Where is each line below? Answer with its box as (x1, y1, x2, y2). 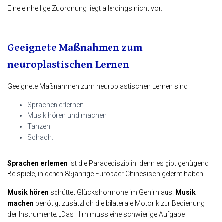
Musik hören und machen (27, 111, 107, 120)
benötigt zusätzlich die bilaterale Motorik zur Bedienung (34, 199, 205, 208)
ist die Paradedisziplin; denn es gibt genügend (68, 159, 209, 167)
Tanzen (27, 122, 50, 131)
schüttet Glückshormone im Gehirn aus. (49, 188, 175, 197)
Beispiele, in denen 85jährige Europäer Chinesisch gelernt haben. (7, 170, 205, 178)
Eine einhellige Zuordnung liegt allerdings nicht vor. (7, 4, 162, 13)
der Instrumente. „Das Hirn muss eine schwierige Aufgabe (7, 210, 185, 219)
